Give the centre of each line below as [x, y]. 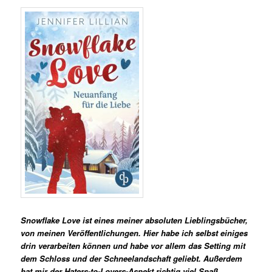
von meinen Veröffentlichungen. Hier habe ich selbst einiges [134, 233]
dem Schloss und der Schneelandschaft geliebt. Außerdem [132, 258]
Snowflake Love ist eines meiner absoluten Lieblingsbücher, [134, 220]
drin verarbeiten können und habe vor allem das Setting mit [133, 245]
